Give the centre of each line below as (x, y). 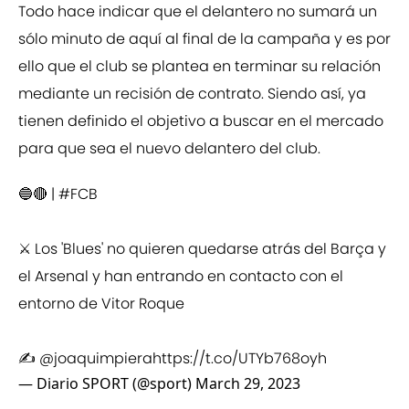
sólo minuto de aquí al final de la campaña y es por (204, 39)
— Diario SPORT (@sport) (107, 384)
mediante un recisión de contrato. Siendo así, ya (192, 94)
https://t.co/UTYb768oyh (240, 359)
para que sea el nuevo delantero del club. (169, 149)
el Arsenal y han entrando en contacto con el (181, 277)
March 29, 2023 (248, 384)
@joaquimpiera (96, 359)
